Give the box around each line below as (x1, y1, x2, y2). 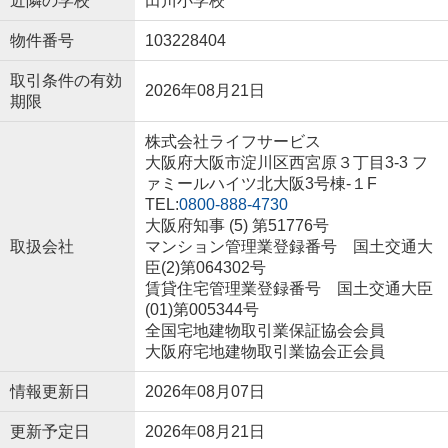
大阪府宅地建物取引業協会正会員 (144, 343, 385, 361)
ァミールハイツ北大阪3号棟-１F (144, 175, 377, 193)
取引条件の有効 (9, 72, 122, 90)
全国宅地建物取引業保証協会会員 (144, 322, 385, 340)
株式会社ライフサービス (144, 133, 321, 151)
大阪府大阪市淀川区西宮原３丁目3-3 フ (144, 154, 428, 172)
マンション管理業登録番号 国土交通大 (144, 238, 433, 256)
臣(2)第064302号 (144, 259, 282, 277)
